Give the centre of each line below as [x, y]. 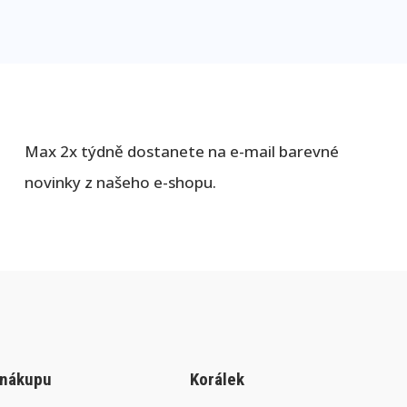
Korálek [217, 379]
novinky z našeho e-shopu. [120, 182]
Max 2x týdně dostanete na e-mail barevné [181, 151]
